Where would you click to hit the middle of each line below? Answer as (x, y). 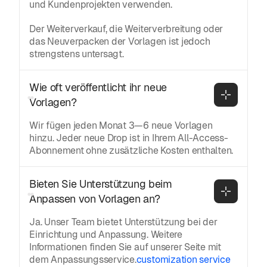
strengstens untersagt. (77, 54)
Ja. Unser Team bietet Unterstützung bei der (123, 222)
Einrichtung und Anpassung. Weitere (106, 234)
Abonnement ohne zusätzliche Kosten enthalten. (131, 150)
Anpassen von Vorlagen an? (95, 198)
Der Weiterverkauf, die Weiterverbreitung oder (126, 29)
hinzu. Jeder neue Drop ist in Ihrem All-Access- (129, 138)
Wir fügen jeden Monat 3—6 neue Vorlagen (121, 125)
